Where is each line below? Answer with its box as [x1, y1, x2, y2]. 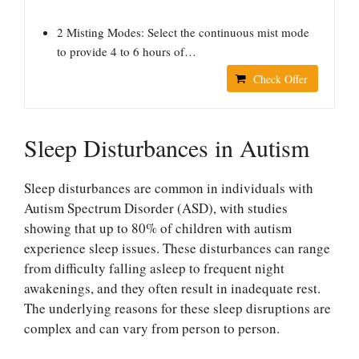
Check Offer [253, 71, 308, 87]
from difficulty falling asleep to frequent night [24, 259, 284, 277]
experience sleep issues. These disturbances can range [24, 239, 330, 257]
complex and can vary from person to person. [24, 319, 280, 337]
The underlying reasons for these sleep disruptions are [24, 299, 331, 317]
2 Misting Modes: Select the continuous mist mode [57, 24, 309, 40]
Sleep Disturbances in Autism [24, 131, 309, 163]
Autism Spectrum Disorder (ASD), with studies [24, 199, 288, 217]
